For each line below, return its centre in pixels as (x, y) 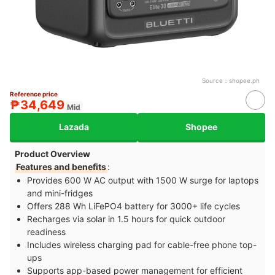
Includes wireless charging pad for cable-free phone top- (142, 245)
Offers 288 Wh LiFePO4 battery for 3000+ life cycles (135, 206)
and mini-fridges (60, 193)
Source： (215, 81)
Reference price (34, 94)
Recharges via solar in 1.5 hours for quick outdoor (126, 219)
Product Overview (52, 154)
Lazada (74, 126)
